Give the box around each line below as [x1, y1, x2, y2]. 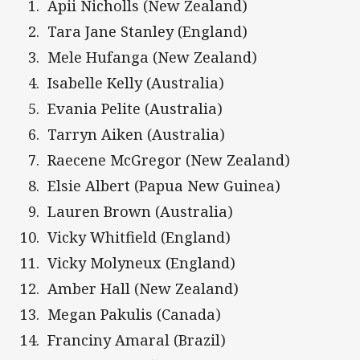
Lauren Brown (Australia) [47, 202, 233, 222]
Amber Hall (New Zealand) [47, 279, 239, 299]
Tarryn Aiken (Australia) [47, 125, 225, 145]
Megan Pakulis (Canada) [47, 305, 221, 325]
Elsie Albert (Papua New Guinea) [47, 176, 280, 196]
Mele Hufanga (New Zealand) [47, 47, 257, 67]
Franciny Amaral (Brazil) [47, 330, 226, 350]
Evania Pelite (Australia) [47, 99, 223, 119]
